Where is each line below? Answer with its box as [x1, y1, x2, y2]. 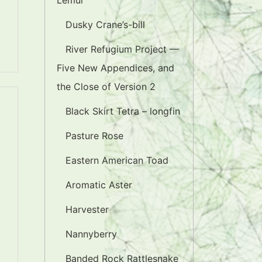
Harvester [65, 204, 109, 215]
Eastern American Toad [65, 154, 168, 166]
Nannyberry [65, 228, 117, 240]
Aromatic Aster [65, 179, 132, 191]
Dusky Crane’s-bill [65, 19, 145, 30]
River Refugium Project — [65, 43, 179, 55]
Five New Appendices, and [57, 62, 174, 74]
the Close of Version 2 [57, 81, 156, 92]
